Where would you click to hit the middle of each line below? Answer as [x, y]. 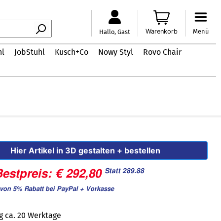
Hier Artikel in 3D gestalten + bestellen [86, 150]
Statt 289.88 [125, 171]
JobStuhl [30, 52]
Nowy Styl [116, 52]
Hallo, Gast [115, 32]
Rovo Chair [162, 52]
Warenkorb [162, 31]
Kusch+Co [72, 52]
